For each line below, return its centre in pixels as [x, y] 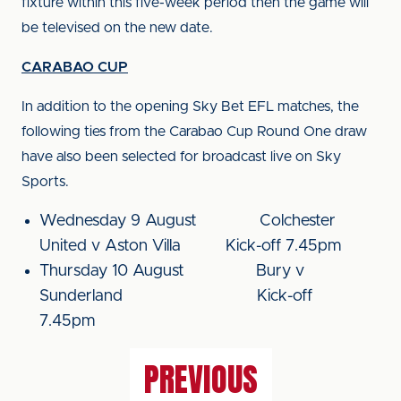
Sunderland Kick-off [176, 296]
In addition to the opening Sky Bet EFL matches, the [190, 107]
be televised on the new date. [117, 28]
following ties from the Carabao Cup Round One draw [194, 132]
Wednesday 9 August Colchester [188, 221]
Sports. [45, 182]
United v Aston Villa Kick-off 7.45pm [199, 246]
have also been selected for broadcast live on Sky [181, 157]
